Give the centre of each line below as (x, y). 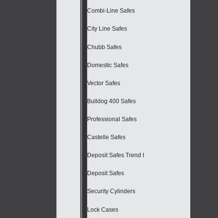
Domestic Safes (108, 65)
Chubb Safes (104, 47)
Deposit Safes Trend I (116, 155)
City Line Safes (107, 29)
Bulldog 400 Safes (111, 101)
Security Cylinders (111, 191)
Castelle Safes (106, 137)
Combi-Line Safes (111, 11)
